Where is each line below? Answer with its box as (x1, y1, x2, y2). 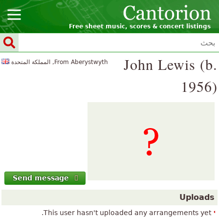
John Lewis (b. (124, 54, 218, 74)
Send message (12, 174, 69, 182)
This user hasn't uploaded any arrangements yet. (44, 209, 211, 217)
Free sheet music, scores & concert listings (69, 23, 211, 30)
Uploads (179, 193, 215, 202)
